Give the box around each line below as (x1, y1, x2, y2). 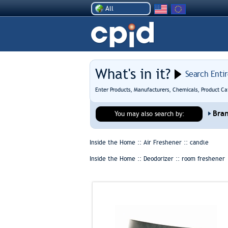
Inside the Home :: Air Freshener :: (89, 139, 190, 146)
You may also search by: (114, 110, 185, 118)
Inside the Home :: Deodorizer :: (89, 155, 182, 162)
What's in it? (95, 66, 170, 82)
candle (189, 139, 209, 146)
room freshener (181, 155, 225, 162)
